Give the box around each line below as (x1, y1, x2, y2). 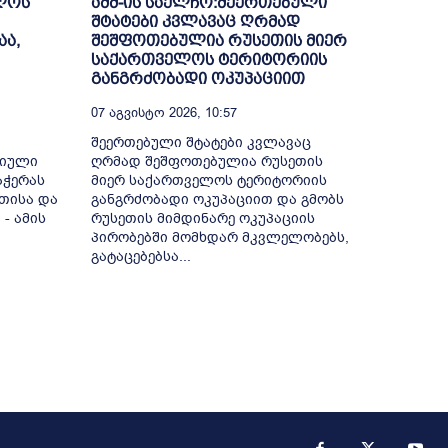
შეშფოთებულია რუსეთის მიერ (90, 31, 347, 49)
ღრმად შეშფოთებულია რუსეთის (90, 151, 323, 171)
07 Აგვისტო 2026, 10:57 (90, 103, 237, 121)
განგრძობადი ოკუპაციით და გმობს (90, 189, 344, 209)
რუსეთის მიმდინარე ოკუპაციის (90, 208, 315, 228)
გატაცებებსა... (90, 246, 191, 266)
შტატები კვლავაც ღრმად (90, 12, 300, 30)
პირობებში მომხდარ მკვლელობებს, (90, 227, 349, 247)
